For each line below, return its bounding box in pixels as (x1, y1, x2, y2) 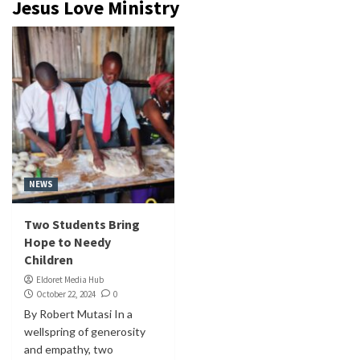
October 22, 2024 (36, 288, 96, 300)
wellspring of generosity (24, 324, 145, 338)
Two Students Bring (24, 215, 140, 232)
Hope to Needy (24, 233, 111, 250)
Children (24, 251, 73, 268)
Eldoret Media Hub (36, 273, 104, 285)
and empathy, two (24, 342, 113, 356)
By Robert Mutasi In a (24, 306, 133, 321)
